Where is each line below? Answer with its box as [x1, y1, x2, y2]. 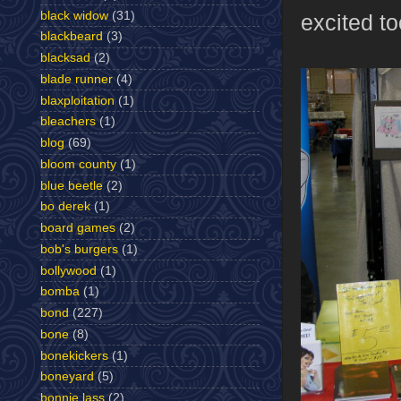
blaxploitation [40, 93, 115, 107]
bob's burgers [40, 242, 118, 256]
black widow [40, 8, 108, 22]
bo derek [40, 200, 90, 214]
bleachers [40, 115, 96, 129]
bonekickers [40, 348, 108, 363]
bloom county [40, 157, 116, 171]
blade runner [40, 72, 113, 86]
